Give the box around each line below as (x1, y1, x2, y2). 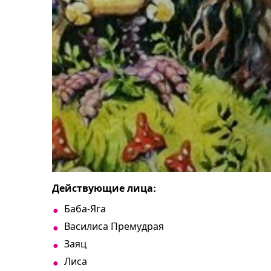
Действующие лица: (52, 181, 156, 195)
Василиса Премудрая (64, 219, 164, 233)
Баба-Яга (64, 201, 106, 216)
